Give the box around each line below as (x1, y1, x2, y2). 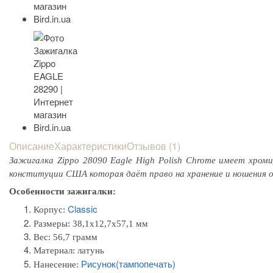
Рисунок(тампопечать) (81, 257, 175, 270)
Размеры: (34, 218, 70, 229)
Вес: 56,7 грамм (34, 232, 97, 242)
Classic (68, 202, 97, 215)
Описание (9, 139, 54, 153)
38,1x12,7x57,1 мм (70, 218, 148, 229)
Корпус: (34, 204, 68, 214)
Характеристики (54, 139, 127, 153)
